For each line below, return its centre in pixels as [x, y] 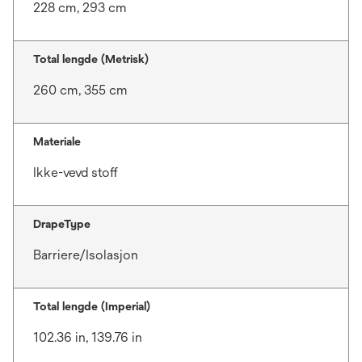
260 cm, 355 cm [80, 90]
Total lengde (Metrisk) [91, 59]
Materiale [57, 142]
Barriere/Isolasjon [86, 255]
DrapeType [62, 224]
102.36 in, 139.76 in [88, 338]
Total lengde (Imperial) [92, 307]
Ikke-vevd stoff [76, 173]
